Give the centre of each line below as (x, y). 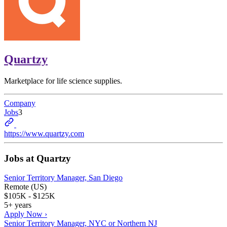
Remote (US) (25, 187)
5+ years (18, 205)
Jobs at (20, 158)
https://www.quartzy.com (44, 133)
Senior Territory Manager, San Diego (63, 178)
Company (20, 103)
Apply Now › (26, 214)
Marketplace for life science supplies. (63, 81)
